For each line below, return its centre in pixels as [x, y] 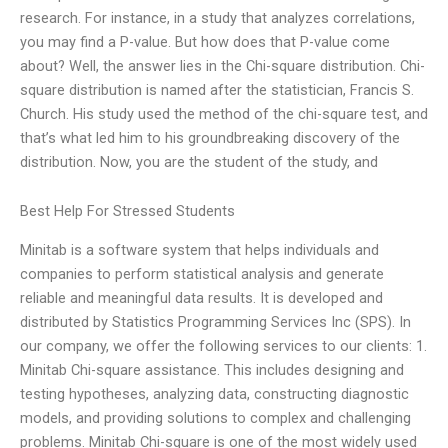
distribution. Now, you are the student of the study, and [199, 161]
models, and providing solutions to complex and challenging [215, 417]
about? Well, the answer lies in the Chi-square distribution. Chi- [222, 65]
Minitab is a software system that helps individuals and [199, 249]
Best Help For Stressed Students [127, 211]
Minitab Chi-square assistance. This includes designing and [212, 369]
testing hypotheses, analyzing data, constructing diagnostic [214, 393]
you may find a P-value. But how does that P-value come [205, 41]
